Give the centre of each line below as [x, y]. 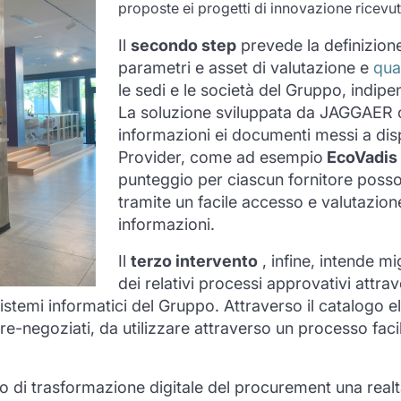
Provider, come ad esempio [220, 158]
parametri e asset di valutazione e [245, 68]
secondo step [183, 46]
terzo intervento [194, 261]
